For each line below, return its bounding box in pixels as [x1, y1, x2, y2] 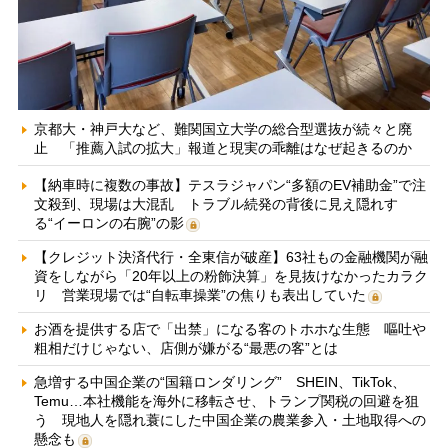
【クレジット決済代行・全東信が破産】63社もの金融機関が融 [33, 248, 428, 265]
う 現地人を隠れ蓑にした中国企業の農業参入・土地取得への [33, 411, 426, 428]
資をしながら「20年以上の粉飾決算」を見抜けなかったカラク [33, 267, 428, 284]
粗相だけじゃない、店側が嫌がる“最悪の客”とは [33, 339, 338, 356]
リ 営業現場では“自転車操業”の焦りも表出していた [33, 286, 366, 303]
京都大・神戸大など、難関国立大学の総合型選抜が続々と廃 [33, 120, 412, 137]
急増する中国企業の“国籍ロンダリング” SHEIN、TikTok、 [33, 373, 406, 390]
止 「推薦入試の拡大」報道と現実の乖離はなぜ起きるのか [33, 139, 412, 156]
